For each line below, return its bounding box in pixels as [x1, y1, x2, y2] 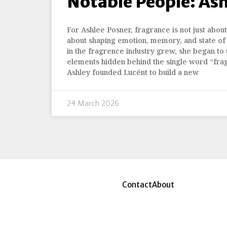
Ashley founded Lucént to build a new [67, 67, 199, 77]
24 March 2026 [67, 98, 119, 108]
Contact [122, 179, 152, 190]
